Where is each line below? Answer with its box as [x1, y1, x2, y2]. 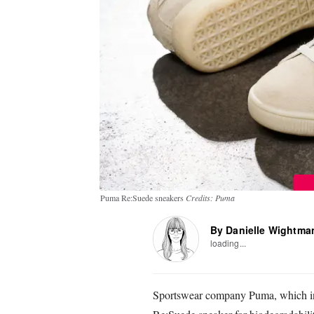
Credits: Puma [186, 191, 235, 203]
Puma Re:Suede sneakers [100, 191, 186, 203]
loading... [210, 236, 246, 249]
